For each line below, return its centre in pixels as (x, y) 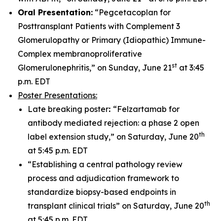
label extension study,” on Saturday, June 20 (113, 137)
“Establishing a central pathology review (105, 164)
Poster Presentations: (57, 95)
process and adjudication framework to (103, 178)
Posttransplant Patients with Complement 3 (99, 26)
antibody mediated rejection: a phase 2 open (113, 123)
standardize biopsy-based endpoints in (102, 192)
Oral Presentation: (55, 12)
